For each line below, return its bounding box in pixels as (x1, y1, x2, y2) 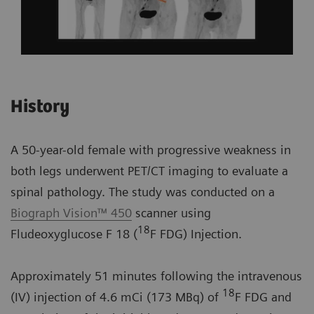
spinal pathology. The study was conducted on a (11, 184, 275, 200)
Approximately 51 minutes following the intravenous (11, 268, 302, 284)
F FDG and (235, 289, 292, 305)
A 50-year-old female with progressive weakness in (11, 142, 291, 158)
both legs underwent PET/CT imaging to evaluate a (11, 163, 288, 179)
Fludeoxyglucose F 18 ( (11, 226, 137, 242)
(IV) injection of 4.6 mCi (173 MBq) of (11, 289, 222, 305)
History (11, 97, 69, 118)
